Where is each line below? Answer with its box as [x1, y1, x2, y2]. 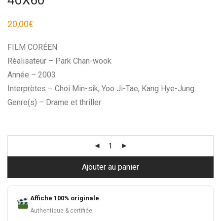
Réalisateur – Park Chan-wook [7, 56, 111, 66]
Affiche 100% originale [30, 194, 99, 202]
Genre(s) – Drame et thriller [7, 97, 101, 107]
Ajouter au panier [82, 162, 139, 172]
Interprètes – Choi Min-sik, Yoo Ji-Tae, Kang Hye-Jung [7, 83, 194, 93]
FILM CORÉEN [7, 42, 57, 52]
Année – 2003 [7, 70, 56, 79]
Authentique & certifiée [30, 207, 92, 214]
